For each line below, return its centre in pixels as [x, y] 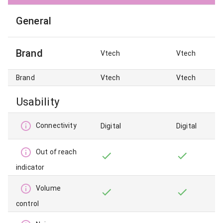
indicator [30, 167]
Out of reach [56, 152]
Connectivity [56, 126]
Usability [38, 102]
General [34, 21]
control [28, 204]
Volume [48, 188]
